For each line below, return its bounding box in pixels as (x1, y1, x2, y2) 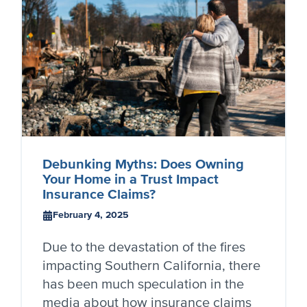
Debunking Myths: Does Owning (42, 156, 244, 173)
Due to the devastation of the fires (42, 239, 245, 256)
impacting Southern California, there (42, 258, 260, 275)
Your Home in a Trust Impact (42, 171, 219, 188)
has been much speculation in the (42, 276, 244, 293)
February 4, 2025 (53, 209, 129, 221)
